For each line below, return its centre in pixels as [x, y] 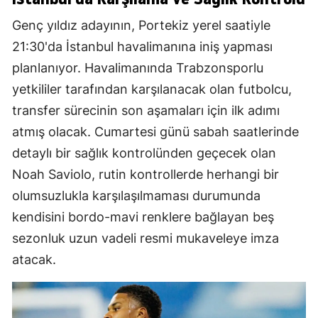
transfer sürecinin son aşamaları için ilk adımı [146, 111]
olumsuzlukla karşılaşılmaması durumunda [136, 196]
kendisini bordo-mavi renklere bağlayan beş [143, 217]
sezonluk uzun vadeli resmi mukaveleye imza [146, 238]
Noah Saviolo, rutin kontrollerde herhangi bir [146, 175]
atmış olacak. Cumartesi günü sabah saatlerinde [155, 132]
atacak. [34, 260]
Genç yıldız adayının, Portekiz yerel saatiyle [141, 26]
